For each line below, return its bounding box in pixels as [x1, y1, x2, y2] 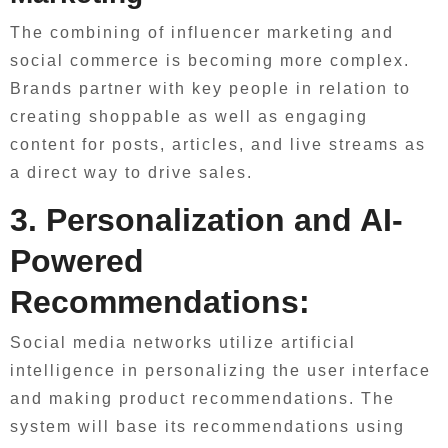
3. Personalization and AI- [10, 201, 403, 238]
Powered [10, 242, 144, 279]
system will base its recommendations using [10, 418, 405, 435]
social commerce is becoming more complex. [10, 51, 410, 69]
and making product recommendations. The [10, 390, 395, 407]
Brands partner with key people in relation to [10, 79, 411, 97]
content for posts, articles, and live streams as [10, 135, 426, 153]
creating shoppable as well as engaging [10, 107, 368, 125]
